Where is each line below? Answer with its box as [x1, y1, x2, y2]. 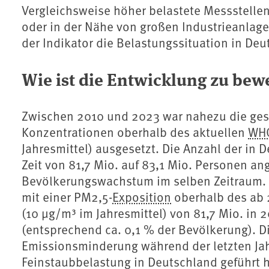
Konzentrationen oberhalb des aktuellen [22, 123, 248, 141]
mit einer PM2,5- [22, 188, 112, 206]
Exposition [112, 188, 171, 206]
